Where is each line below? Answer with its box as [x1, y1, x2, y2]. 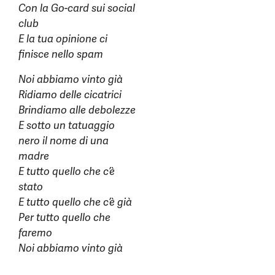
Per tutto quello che [18, 211, 110, 225]
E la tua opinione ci [18, 32, 107, 46]
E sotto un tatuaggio [18, 118, 115, 133]
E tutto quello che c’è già [18, 195, 132, 209]
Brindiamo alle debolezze [18, 103, 136, 117]
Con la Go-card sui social [18, 1, 135, 15]
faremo [18, 226, 52, 240]
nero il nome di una [18, 134, 109, 148]
